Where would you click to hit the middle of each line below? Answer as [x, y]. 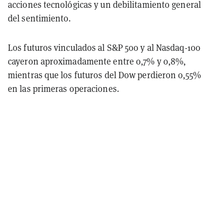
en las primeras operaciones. [64, 88]
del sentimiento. [40, 18]
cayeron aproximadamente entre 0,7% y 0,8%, [97, 61]
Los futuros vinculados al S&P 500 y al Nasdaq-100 [104, 47]
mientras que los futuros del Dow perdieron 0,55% [104, 75]
